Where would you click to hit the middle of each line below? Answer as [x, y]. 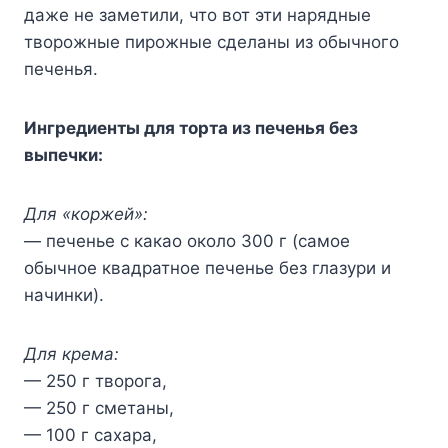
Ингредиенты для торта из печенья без [191, 127]
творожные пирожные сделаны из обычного [211, 41]
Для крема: [71, 353]
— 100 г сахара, [90, 434]
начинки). [64, 294]
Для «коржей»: [86, 213]
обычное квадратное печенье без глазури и [207, 267]
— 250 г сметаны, [99, 407]
